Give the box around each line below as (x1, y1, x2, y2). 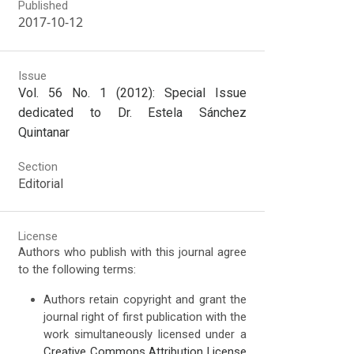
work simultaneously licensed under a (43, 327, 247, 342)
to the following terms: (18, 262, 137, 277)
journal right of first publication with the (43, 310, 247, 325)
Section (18, 159, 58, 174)
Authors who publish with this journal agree (18, 245, 247, 260)
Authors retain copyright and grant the (43, 292, 247, 307)
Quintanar (18, 124, 70, 140)
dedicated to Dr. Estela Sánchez (18, 104, 247, 120)
